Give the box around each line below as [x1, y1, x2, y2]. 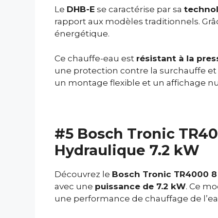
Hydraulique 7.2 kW [54, 142, 200, 159]
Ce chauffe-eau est [54, 53, 136, 63]
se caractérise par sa [95, 4, 184, 15]
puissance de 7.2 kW [95, 182, 186, 192]
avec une [54, 182, 95, 192]
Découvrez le [54, 169, 112, 180]
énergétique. [54, 29, 109, 39]
